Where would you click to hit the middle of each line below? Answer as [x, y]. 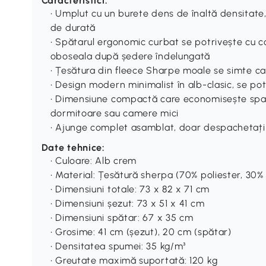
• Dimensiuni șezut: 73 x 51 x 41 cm [127, 203]
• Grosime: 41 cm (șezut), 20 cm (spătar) [141, 232]
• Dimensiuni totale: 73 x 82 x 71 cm [130, 189]
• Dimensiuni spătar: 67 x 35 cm [122, 217]
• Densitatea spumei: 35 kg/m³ [118, 246]
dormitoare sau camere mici [114, 113]
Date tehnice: [73, 147]
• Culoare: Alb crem [94, 160]
